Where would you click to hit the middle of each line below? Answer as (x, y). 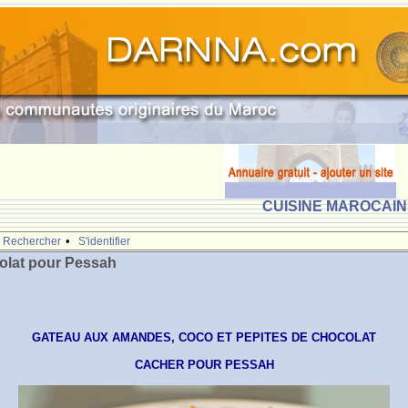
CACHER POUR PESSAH (204, 365)
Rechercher (32, 241)
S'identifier (105, 241)
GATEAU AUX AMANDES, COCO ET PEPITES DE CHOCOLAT (204, 337)
